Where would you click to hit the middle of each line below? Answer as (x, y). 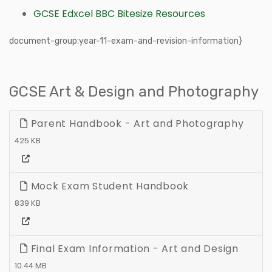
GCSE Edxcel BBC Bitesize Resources (119, 13)
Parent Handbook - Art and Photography (136, 123)
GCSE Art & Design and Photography (134, 91)
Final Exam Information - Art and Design (133, 248)
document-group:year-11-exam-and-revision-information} (126, 41)
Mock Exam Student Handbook (108, 186)
